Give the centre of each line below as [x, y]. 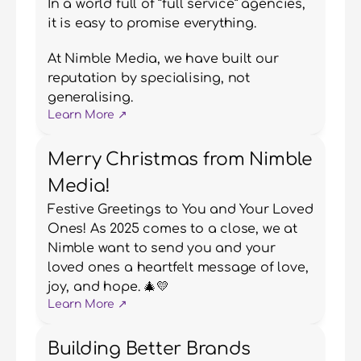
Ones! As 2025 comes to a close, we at [172, 229]
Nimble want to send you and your [162, 248]
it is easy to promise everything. [152, 23]
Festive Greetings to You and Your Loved [180, 210]
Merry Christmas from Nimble [180, 160]
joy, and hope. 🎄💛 [108, 287]
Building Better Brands [149, 349]
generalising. [90, 98]
